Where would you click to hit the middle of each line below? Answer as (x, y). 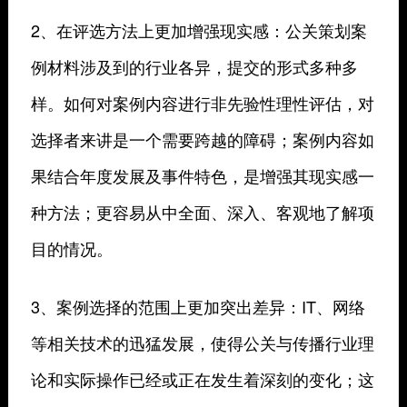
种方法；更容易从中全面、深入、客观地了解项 (202, 212)
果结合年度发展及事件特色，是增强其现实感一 (202, 176)
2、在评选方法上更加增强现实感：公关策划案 (199, 30)
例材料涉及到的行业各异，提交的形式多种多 (194, 67)
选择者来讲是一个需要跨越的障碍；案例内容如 (202, 139)
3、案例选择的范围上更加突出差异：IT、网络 (198, 307)
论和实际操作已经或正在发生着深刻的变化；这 (202, 379)
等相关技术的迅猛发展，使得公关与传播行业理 (202, 343)
